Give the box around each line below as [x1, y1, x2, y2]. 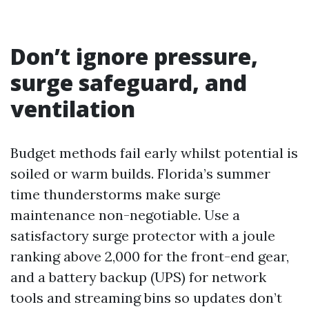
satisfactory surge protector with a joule [10, 227, 275, 244]
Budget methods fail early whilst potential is [10, 144, 298, 161]
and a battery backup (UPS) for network [10, 268, 266, 286]
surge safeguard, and [10, 68, 247, 97]
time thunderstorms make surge [10, 186, 221, 203]
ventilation [10, 94, 135, 123]
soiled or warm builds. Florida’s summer [10, 165, 270, 182]
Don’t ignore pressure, [10, 41, 258, 71]
